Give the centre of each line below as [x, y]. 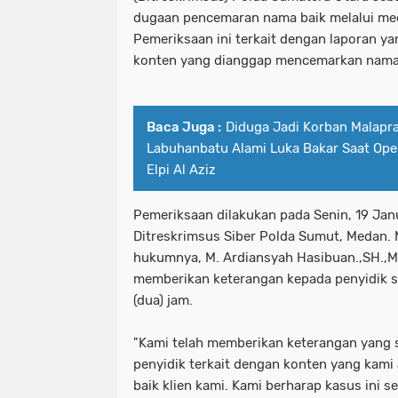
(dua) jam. [163, 301]
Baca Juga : [184, 127]
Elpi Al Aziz [181, 170]
